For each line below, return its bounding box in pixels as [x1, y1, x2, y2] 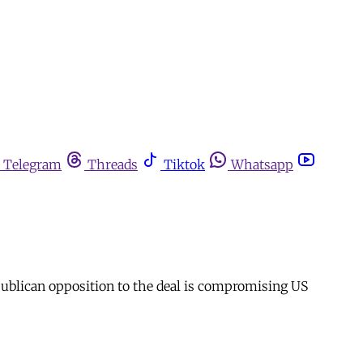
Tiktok [164, 156, 205, 173]
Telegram [3, 156, 62, 173]
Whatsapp [231, 156, 293, 173]
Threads [88, 156, 138, 173]
